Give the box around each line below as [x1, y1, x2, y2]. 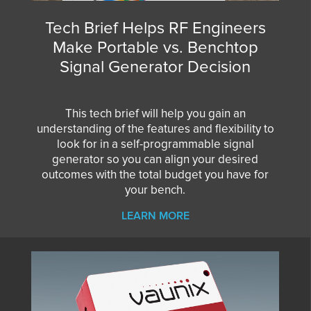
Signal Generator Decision [60, 56, 251, 77]
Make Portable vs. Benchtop [52, 37, 258, 58]
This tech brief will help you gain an [65, 106, 246, 121]
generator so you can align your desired [52, 151, 258, 167]
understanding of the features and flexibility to [36, 121, 274, 136]
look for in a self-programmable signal [56, 136, 254, 151]
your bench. [125, 182, 185, 197]
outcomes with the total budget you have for [42, 167, 269, 182]
